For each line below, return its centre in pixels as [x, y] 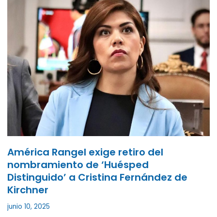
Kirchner [28, 190]
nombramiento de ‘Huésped [78, 165]
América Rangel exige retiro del [85, 152]
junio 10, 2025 [29, 207]
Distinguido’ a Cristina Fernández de [97, 178]
